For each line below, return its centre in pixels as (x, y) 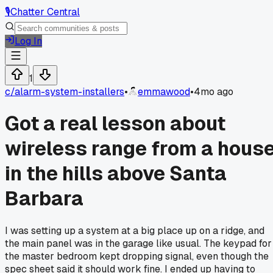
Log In (28, 41)
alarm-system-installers (69, 92)
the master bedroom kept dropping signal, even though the (137, 256)
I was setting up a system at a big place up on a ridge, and (135, 230)
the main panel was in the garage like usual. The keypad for (138, 243)
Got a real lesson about (115, 124)
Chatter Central (45, 12)
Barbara (44, 199)
